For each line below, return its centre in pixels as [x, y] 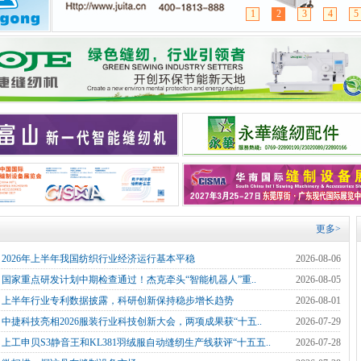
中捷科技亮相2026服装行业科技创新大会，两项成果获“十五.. [132, 322]
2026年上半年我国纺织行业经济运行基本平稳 [98, 259]
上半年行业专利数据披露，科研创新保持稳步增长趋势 [118, 301]
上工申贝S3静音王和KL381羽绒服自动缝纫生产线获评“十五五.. [136, 342]
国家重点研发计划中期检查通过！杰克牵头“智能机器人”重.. [129, 280]
